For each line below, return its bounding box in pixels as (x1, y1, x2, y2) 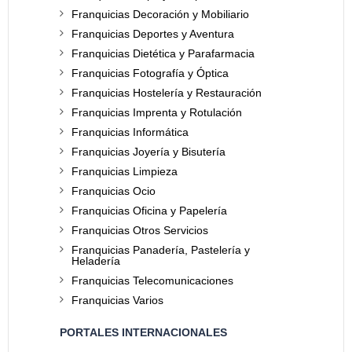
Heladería (71, 255, 120, 267)
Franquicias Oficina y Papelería (71, 204, 227, 217)
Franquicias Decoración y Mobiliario (71, 8, 249, 20)
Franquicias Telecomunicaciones (71, 274, 233, 287)
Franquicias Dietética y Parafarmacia (71, 47, 255, 60)
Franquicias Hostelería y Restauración (71, 86, 262, 99)
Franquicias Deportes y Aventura (71, 27, 234, 40)
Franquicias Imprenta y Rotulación (71, 106, 242, 119)
